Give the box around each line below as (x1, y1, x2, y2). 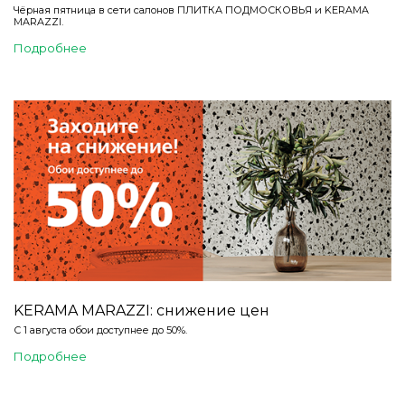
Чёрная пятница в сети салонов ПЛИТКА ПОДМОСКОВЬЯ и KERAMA (14, 4, 369, 17)
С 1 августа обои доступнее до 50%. (14, 323, 187, 336)
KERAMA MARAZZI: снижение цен (14, 301, 269, 319)
